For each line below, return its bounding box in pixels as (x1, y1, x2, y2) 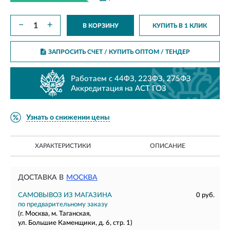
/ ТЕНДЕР (159, 49, 190, 55)
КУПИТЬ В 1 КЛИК (152, 23, 207, 29)
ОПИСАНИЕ (149, 143, 185, 149)
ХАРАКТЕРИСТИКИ (34, 143, 91, 149)
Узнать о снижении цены (26, 113, 110, 121)
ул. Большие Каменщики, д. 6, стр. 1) (18, 220, 132, 226)
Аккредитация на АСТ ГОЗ (71, 84, 166, 92)
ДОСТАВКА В (18, 174, 64, 181)
